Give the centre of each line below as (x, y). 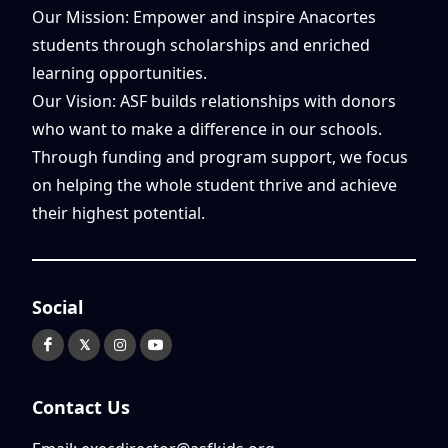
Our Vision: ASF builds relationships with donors (214, 101)
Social (57, 307)
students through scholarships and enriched (201, 45)
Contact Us (81, 407)
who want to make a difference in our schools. (207, 129)
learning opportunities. (119, 73)
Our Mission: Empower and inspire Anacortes (204, 17)
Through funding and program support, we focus (220, 157)
